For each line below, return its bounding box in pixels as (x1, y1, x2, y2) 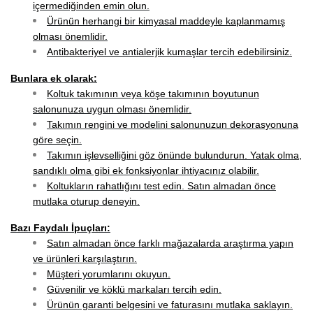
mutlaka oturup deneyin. (33, 196, 140, 207)
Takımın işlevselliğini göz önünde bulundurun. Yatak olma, (47, 150, 302, 161)
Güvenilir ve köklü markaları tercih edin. (47, 284, 221, 295)
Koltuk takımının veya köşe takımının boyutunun (47, 88, 259, 99)
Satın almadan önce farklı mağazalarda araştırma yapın (47, 238, 293, 249)
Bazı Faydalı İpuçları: (10, 222, 110, 233)
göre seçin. (33, 134, 82, 145)
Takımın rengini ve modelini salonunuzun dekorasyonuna (47, 119, 298, 130)
